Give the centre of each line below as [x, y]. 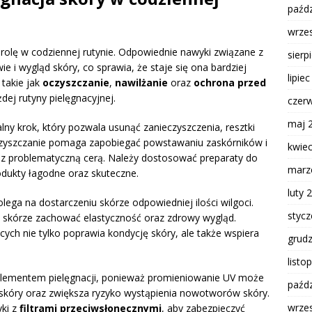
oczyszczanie [76, 83]
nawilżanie [141, 83]
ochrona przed [230, 83]
